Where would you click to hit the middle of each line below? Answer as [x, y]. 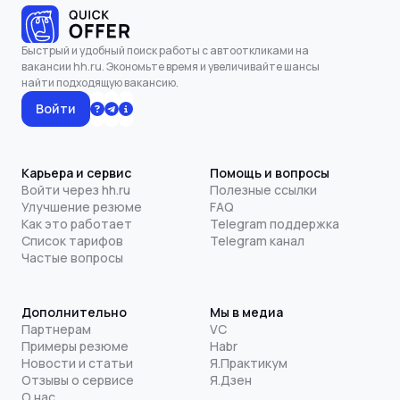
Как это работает [77, 223]
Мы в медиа [246, 312]
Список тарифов [72, 240]
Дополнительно [74, 312]
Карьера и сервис [76, 172]
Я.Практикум [248, 362]
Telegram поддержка [274, 223]
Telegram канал [257, 240]
